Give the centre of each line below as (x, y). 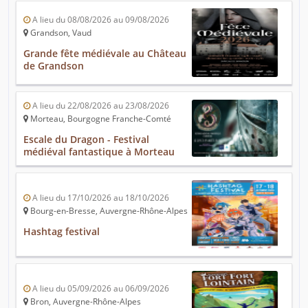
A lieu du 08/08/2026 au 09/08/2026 (100, 19)
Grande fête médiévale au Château (105, 53)
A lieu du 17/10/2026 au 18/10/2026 (100, 197)
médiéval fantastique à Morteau (99, 151)
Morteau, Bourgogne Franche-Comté (100, 118)
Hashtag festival (62, 231)
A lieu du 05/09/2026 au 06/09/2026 (100, 288)
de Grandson (54, 65)
